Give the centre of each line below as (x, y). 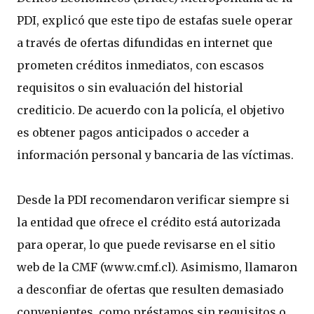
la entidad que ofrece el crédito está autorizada (149, 222)
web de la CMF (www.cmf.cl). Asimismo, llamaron (157, 267)
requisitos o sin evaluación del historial (130, 88)
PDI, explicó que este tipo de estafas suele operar (155, 20)
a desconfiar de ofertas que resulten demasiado (150, 289)
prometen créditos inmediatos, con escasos (141, 65)
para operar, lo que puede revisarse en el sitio (146, 245)
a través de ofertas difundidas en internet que (145, 43)
